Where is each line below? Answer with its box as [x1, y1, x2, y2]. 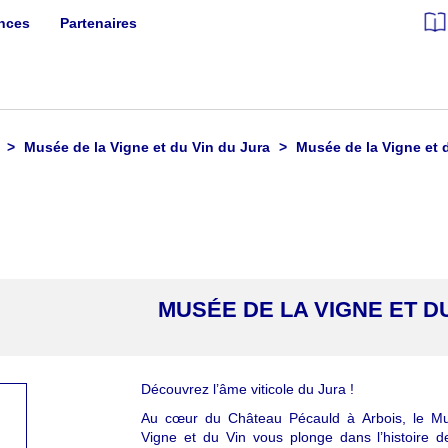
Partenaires [59, 15, 137, 31]
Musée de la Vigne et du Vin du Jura [20, 139, 270, 155]
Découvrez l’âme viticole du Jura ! [141, 381, 355, 398]
